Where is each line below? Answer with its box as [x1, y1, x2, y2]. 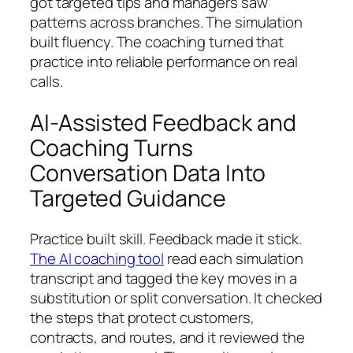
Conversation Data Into [30, 157, 266, 188]
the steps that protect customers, [30, 307, 255, 329]
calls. [30, 70, 63, 91]
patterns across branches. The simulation [30, 11, 303, 32]
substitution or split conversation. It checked [30, 288, 323, 309]
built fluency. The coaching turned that [30, 31, 284, 52]
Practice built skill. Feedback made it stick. [30, 229, 302, 250]
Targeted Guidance [30, 182, 227, 214]
